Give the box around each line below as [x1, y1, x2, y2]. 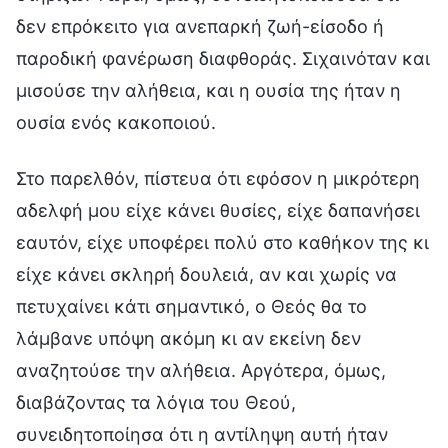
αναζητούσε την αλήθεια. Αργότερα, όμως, [16, 359, 386, 381]
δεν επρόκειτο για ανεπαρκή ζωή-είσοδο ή [16, 15, 384, 37]
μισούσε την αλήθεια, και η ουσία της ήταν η [16, 79, 401, 101]
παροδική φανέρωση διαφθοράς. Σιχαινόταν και [16, 47, 430, 69]
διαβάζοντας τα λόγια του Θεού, [16, 391, 296, 413]
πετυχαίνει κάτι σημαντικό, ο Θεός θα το [16, 295, 367, 317]
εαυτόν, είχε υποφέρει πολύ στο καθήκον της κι [16, 231, 429, 253]
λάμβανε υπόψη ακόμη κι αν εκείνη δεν [16, 327, 361, 349]
